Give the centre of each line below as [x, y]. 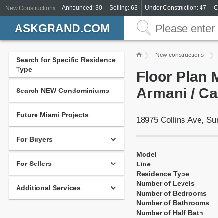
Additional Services [48, 188]
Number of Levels [165, 183]
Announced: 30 [82, 8]
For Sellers [34, 163]
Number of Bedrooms [172, 193]
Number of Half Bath [170, 213]
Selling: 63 [124, 8]
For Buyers [34, 139]
